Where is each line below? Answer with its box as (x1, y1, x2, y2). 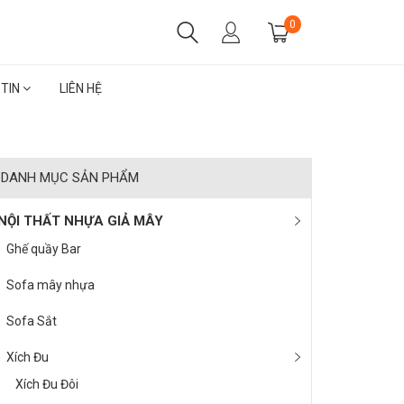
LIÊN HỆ (59, 81, 102, 96)
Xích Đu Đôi (15, 377, 78, 391)
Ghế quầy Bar (6, 242, 81, 256)
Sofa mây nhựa (6, 278, 95, 292)
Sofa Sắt (6, 314, 57, 328)
